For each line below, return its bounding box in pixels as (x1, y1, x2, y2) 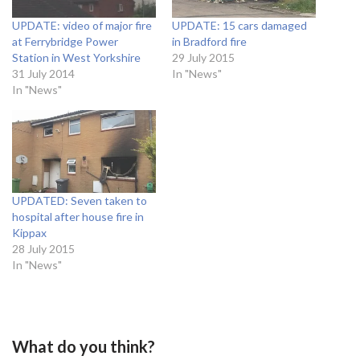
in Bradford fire (172, 35, 247, 49)
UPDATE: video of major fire (12, 18, 152, 33)
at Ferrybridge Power (12, 35, 118, 49)
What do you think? (12, 336, 155, 356)
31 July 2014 (12, 67, 75, 81)
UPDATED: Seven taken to (12, 193, 147, 207)
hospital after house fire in (12, 209, 144, 223)
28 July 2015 (12, 241, 75, 256)
